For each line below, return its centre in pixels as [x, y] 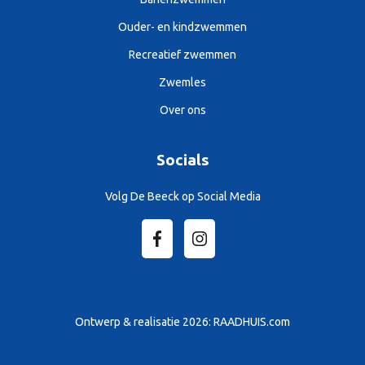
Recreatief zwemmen [182, 55]
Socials [182, 160]
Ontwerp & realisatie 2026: [144, 322]
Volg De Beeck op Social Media [182, 197]
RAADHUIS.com [252, 322]
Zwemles [182, 83]
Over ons [182, 110]
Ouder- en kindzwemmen [182, 27]
